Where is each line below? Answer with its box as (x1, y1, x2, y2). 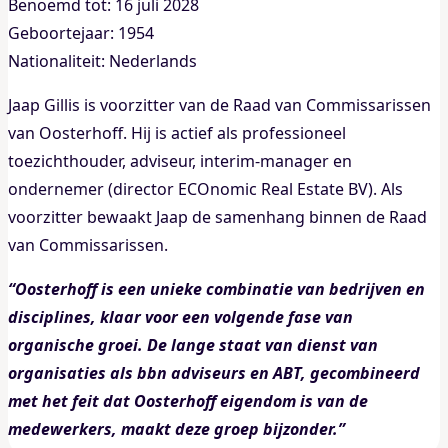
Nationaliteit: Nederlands (8, 49, 197, 72)
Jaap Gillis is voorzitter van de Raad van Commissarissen (8, 93, 431, 116)
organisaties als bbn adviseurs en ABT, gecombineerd (8, 361, 420, 384)
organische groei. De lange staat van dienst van (8, 333, 378, 356)
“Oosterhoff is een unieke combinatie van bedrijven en (8, 277, 425, 300)
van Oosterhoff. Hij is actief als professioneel (8, 121, 346, 144)
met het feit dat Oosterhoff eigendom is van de (8, 389, 368, 412)
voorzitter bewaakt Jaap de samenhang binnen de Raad (8, 205, 427, 228)
